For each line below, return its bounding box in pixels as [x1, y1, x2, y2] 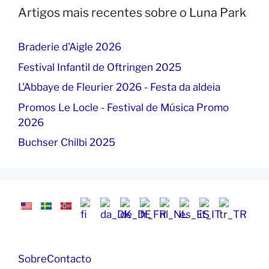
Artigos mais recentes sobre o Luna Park [18, 5, 246, 20]
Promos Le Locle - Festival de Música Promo [18, 101, 229, 113]
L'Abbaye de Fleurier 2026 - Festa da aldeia [18, 81, 220, 93]
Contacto [47, 252, 91, 265]
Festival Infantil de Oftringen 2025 [18, 61, 181, 73]
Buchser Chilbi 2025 [18, 136, 115, 148]
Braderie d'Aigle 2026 [18, 41, 121, 53]
